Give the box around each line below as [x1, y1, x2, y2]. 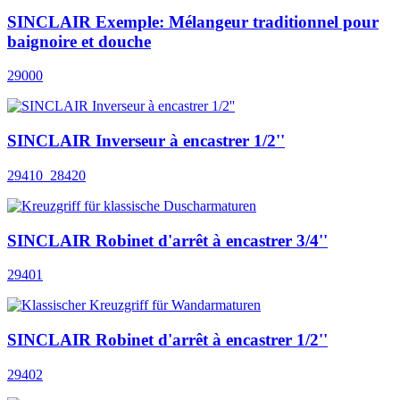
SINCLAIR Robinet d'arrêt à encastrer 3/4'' [7, 230, 328, 250]
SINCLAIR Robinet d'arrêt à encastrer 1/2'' [7, 330, 328, 350]
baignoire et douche [7, 31, 151, 51]
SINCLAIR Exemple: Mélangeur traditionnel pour [7, 12, 379, 31]
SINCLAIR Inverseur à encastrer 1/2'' [7, 131, 285, 151]
